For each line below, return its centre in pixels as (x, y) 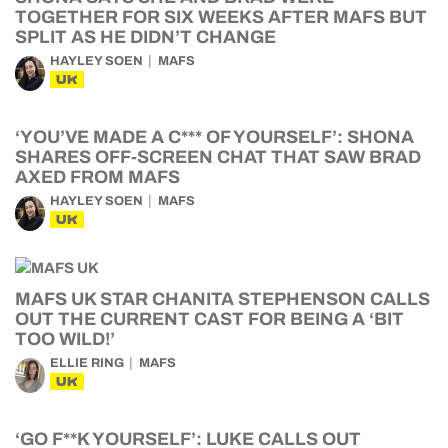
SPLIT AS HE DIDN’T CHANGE (145, 37)
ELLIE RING (87, 363)
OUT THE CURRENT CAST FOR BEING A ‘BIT (209, 319)
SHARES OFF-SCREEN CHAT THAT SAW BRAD (218, 157)
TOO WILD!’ (65, 339)
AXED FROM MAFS (97, 177)
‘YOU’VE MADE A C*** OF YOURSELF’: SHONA (214, 137)
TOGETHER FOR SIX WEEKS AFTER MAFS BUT (221, 17)
